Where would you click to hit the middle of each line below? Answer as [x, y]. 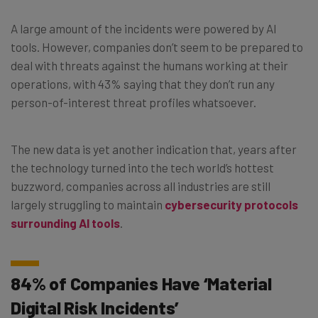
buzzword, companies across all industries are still [141, 186]
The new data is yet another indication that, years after [154, 149]
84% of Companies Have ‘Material [141, 283]
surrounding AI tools [65, 223]
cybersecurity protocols [231, 204]
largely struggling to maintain [88, 204]
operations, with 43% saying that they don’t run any [143, 83]
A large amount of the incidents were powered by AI [144, 28]
